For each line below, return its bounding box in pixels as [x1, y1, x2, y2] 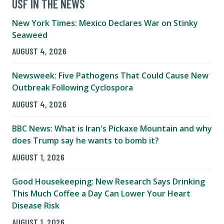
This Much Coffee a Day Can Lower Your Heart [12, 188, 190, 199]
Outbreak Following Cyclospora [12, 82, 133, 93]
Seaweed [12, 29, 47, 40]
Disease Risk [12, 200, 59, 211]
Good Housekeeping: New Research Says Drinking [12, 176, 205, 187]
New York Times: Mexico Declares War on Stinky [12, 17, 198, 28]
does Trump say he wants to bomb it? [12, 135, 159, 146]
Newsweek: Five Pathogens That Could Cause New [12, 70, 208, 81]
